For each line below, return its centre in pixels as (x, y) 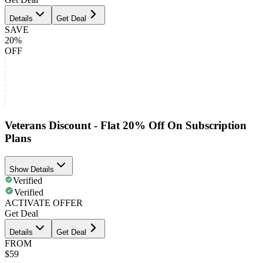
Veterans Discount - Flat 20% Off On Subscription (126, 125)
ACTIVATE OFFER (44, 203)
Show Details (32, 169)
